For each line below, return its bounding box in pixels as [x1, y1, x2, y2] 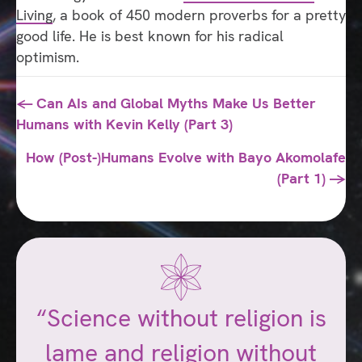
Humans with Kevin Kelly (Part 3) [16, 115, 233, 134]
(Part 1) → [277, 169, 346, 188]
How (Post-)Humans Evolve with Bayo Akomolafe [26, 148, 346, 167]
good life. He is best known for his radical [16, 27, 284, 46]
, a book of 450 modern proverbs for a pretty [53, 6, 346, 25]
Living [16, 6, 53, 25]
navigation [15, 124, 131, 156]
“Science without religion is [36, 302, 326, 335]
